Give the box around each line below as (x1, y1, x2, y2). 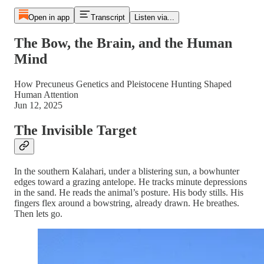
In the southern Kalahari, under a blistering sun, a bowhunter (14, 166, 239, 176)
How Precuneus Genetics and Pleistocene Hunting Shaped (14, 78, 232, 89)
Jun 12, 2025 (14, 100, 62, 110)
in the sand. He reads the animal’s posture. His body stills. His (14, 187, 243, 197)
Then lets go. (14, 208, 62, 219)
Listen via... (134, 13, 174, 22)
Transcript (90, 13, 125, 22)
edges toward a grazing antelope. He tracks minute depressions (14, 176, 247, 187)
